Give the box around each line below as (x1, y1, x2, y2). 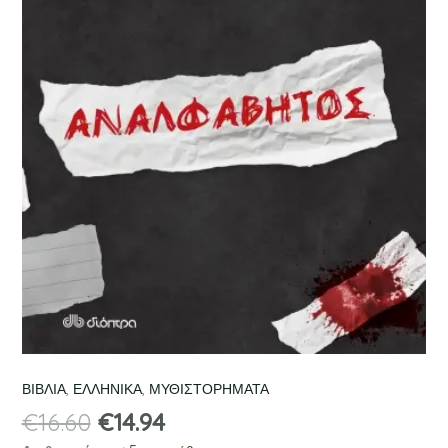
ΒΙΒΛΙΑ (21, 379, 66, 398)
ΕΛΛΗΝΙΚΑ (72, 379, 142, 398)
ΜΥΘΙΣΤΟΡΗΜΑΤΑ (148, 379, 269, 398)
